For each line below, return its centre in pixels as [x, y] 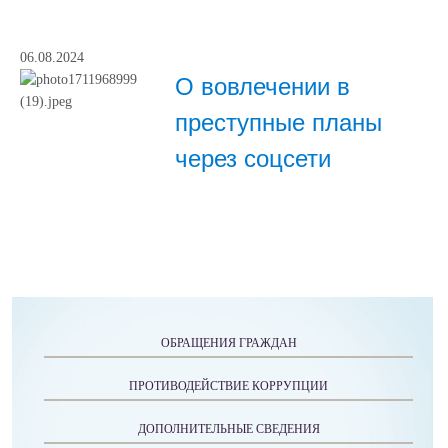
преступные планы [278, 122]
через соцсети [253, 158]
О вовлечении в [262, 86]
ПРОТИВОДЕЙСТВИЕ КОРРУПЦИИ [228, 385]
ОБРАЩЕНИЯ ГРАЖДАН [228, 342]
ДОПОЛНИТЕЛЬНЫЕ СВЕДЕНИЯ [228, 428]
